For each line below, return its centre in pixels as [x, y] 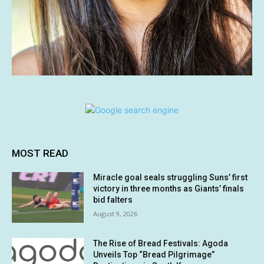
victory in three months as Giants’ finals [169, 189]
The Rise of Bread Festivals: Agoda [161, 243]
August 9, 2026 [115, 214]
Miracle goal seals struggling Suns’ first [171, 177]
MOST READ [40, 153]
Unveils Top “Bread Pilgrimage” [154, 254]
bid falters [113, 200]
